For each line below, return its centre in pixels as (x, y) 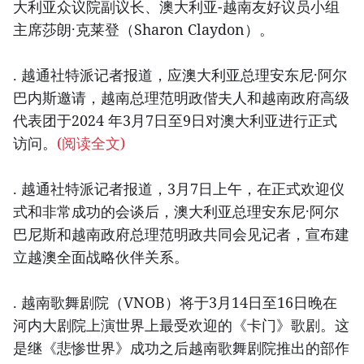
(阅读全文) (91, 143)
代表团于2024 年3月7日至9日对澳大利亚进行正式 (175, 120)
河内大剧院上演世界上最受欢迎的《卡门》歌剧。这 (181, 325)
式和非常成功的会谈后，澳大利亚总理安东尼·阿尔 (176, 211)
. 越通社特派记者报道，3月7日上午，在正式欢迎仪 (179, 188)
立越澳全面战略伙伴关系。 (101, 256)
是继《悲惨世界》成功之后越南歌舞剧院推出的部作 (181, 347)
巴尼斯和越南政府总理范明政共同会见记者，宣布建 (181, 234)
